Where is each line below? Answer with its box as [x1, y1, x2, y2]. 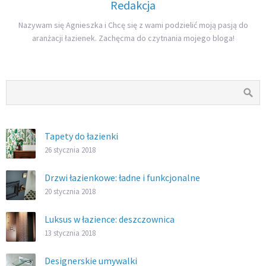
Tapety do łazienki [45, 130, 118, 142]
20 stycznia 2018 [45, 186, 96, 197]
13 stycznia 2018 [45, 228, 96, 238]
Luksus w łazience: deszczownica [45, 213, 175, 226]
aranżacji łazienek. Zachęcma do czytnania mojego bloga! [31, 33, 235, 44]
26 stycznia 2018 [45, 145, 96, 155]
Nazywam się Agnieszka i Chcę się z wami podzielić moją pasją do [18, 20, 248, 31]
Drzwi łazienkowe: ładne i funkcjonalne [45, 172, 200, 184]
